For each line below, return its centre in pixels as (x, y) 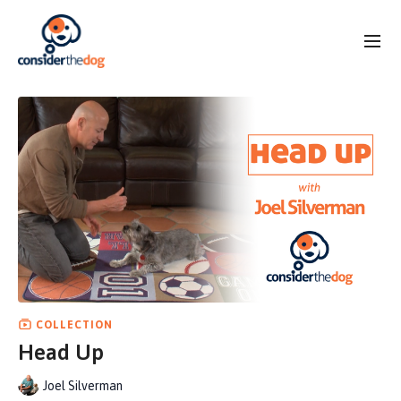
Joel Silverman (83, 385)
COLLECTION (73, 324)
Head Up (61, 353)
